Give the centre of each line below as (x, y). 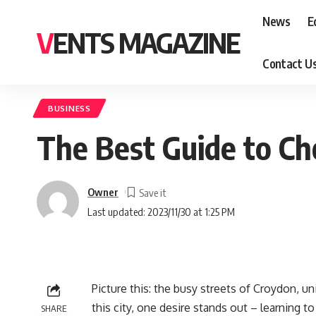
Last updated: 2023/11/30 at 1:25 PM (161, 211)
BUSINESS (69, 108)
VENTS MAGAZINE (146, 42)
